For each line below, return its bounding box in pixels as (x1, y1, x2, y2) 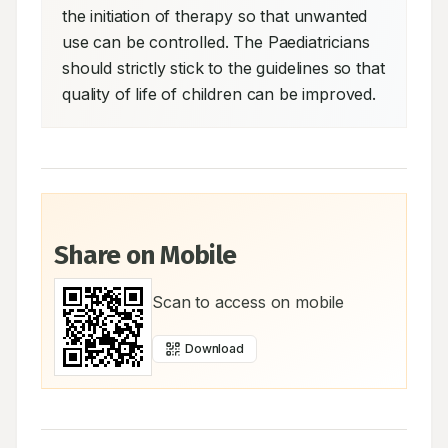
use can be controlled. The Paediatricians (62, 32, 370, 52)
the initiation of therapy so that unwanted (62, 6, 368, 26)
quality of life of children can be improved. (62, 84, 376, 104)
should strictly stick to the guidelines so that (62, 58, 385, 78)
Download (185, 341, 244, 356)
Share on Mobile (54, 240, 237, 271)
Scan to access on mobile (152, 292, 345, 312)
